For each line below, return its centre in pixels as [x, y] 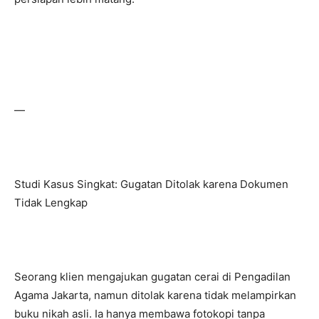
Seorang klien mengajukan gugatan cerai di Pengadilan [152, 277]
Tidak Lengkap [51, 203]
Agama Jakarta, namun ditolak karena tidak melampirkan [155, 295]
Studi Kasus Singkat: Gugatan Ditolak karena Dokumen [151, 184]
